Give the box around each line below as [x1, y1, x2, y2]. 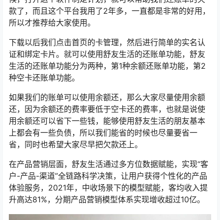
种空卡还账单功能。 [9, 72, 80, 82]
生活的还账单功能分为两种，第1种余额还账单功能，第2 [9, 60, 206, 71]
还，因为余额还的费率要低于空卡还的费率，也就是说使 [9, 104, 205, 114]
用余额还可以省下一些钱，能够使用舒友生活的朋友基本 [9, 115, 205, 126]
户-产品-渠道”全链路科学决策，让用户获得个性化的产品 [9, 170, 207, 181]
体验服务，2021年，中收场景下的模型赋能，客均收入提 [9, 182, 208, 192]
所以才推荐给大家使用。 [9, 17, 95, 27]
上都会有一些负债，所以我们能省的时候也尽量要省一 [9, 127, 197, 137]
